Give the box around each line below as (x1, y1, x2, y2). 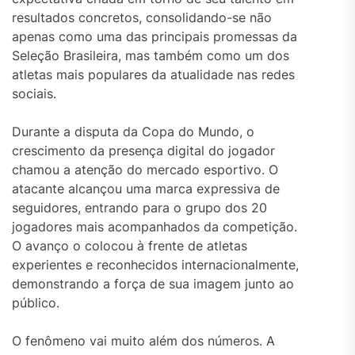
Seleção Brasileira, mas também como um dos (12, 48, 289, 64)
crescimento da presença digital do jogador (12, 143, 275, 159)
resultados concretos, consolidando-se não (12, 10, 272, 26)
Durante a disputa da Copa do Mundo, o (12, 124, 254, 140)
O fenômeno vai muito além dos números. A (12, 333, 275, 349)
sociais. (12, 86, 56, 102)
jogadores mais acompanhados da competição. (12, 219, 297, 235)
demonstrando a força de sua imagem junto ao (12, 276, 294, 292)
